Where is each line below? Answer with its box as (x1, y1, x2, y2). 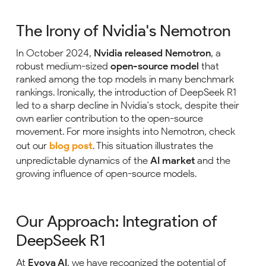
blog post (49, 140, 93, 151)
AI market (150, 154, 195, 166)
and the (195, 154, 230, 166)
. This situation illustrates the (93, 140, 213, 151)
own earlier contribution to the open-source (16, 112, 203, 124)
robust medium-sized (16, 60, 110, 72)
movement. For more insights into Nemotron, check (16, 125, 235, 137)
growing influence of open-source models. (16, 167, 197, 179)
